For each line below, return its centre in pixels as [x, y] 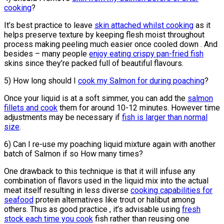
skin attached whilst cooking [144, 25]
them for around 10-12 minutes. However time [139, 108]
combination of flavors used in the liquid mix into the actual [106, 181]
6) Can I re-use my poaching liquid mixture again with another [110, 144]
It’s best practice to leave [49, 25]
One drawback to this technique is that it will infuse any [100, 171]
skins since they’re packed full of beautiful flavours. [94, 63]
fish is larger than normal [165, 117]
